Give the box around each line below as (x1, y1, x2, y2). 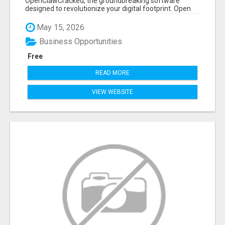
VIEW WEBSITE (92, 88, 133, 96)
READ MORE (95, 69, 130, 77)
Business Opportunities (37, 37, 122, 47)
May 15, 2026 (35, 22, 84, 32)
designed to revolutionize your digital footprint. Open (25, 4, 191, 13)
